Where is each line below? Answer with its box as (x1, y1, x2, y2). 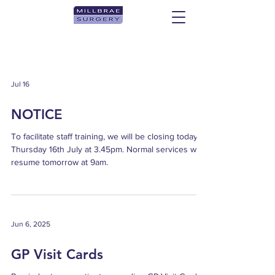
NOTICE (11, 106, 62, 123)
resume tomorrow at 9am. (11, 157, 108, 167)
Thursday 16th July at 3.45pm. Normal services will (11, 144, 202, 154)
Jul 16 (11, 80, 29, 88)
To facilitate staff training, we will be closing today (11, 131, 198, 141)
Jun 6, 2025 (11, 220, 50, 228)
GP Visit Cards (11, 246, 103, 263)
